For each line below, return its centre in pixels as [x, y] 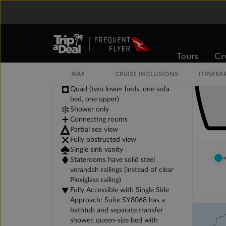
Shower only [90, 110]
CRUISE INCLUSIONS [146, 74]
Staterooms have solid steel [112, 160]
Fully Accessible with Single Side [120, 190]
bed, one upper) [95, 100]
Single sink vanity [97, 150]
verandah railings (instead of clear [122, 170]
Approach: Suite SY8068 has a [118, 201]
